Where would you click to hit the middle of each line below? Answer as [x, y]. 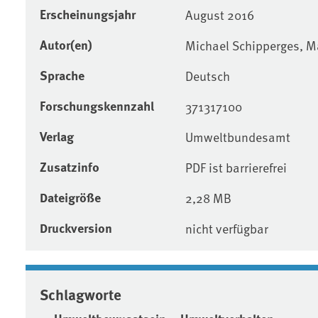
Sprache [62, 75]
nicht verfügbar [226, 228]
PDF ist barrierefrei [236, 167]
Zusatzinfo [70, 166]
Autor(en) [66, 44]
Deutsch [207, 75]
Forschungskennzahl [97, 105]
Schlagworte [81, 294]
